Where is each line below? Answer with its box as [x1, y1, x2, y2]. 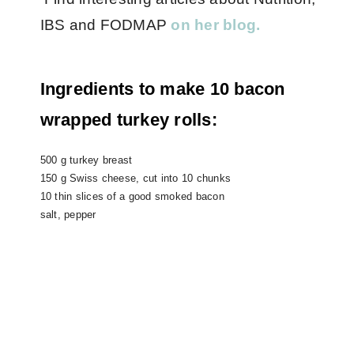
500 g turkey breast [40, 154, 133, 166]
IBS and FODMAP [40, 17, 171, 33]
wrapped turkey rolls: [40, 110, 217, 130]
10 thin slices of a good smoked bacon [40, 190, 224, 202]
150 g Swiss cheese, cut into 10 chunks [40, 172, 232, 184]
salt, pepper [40, 209, 96, 220]
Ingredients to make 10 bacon [40, 79, 285, 99]
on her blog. [171, 17, 261, 33]
